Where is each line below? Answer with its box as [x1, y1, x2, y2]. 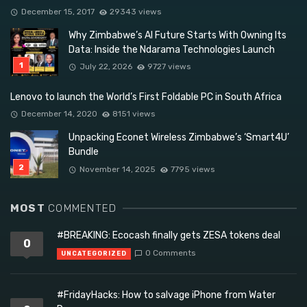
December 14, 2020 [21, 109, 97, 119]
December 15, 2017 [21, 6, 95, 16]
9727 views [147, 62, 191, 72]
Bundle [69, 146, 99, 158]
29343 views [110, 6, 162, 16]
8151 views [112, 109, 156, 119]
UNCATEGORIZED [61, 250, 127, 258]
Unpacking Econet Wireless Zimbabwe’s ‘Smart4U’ [69, 132, 289, 144]
